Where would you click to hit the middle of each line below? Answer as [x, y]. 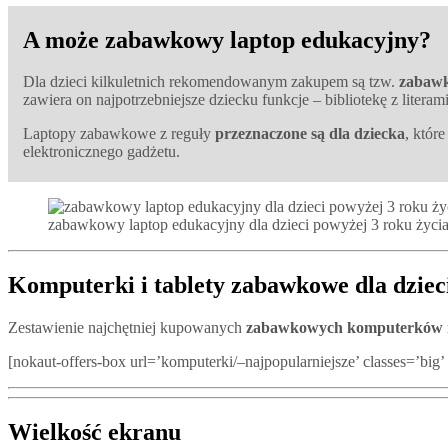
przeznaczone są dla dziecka [310, 134]
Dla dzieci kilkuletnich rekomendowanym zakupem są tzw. [211, 82]
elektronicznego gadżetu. [101, 152]
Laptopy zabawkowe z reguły [119, 134]
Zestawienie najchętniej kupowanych [127, 328]
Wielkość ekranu [94, 432]
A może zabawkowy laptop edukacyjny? [227, 39]
